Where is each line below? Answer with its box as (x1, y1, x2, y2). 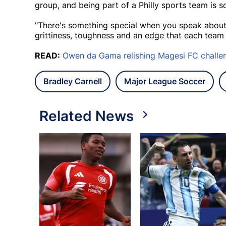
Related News (39, 107, 134, 125)
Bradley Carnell (43, 76, 102, 87)
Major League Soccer (124, 76, 205, 87)
